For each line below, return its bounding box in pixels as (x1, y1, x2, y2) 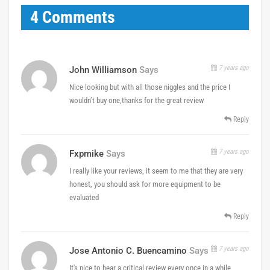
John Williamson (69, 64, 137, 75)
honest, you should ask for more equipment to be (69, 179, 221, 189)
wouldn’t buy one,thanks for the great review (69, 95, 204, 105)
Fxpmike (69, 148, 104, 159)
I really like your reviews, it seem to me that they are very (69, 166, 243, 175)
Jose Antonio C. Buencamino (69, 245, 187, 256)
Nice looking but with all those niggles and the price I (69, 82, 230, 92)
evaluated (69, 192, 99, 202)
